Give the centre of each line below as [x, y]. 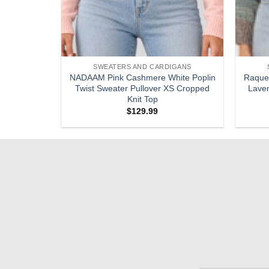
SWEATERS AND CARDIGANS [142, 67]
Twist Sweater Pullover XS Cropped [142, 88]
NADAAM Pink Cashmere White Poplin [142, 77]
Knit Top [142, 99]
